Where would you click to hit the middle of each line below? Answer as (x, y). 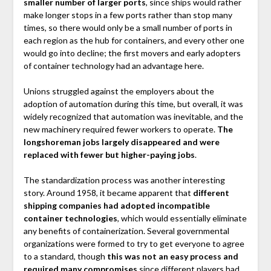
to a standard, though (65, 256)
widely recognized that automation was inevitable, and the (133, 117)
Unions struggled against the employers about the (119, 91)
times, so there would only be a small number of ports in (128, 28)
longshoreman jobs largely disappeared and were (121, 142)
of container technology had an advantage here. (113, 66)
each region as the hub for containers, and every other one (134, 41)
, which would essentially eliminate (182, 218)
